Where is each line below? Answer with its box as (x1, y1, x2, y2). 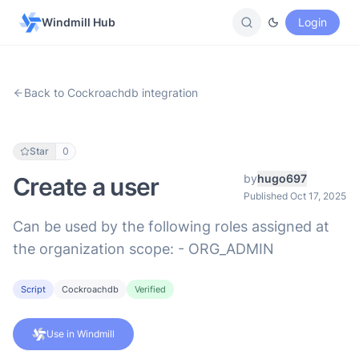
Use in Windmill (46, 328, 115, 340)
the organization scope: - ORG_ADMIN (13, 240, 274, 257)
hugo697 (257, 171, 307, 185)
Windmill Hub (42, 15, 115, 29)
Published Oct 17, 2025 (244, 190, 346, 202)
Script (21, 284, 46, 295)
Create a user (13, 171, 159, 201)
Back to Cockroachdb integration (24, 86, 198, 99)
